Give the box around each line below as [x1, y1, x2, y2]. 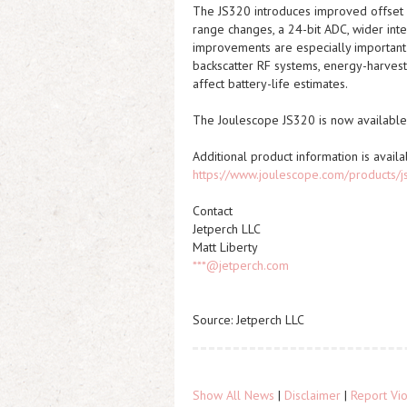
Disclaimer [284, 387, 341, 403]
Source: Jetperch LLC [193, 312, 304, 328]
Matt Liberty [193, 239, 258, 255]
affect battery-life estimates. [193, 75, 348, 92]
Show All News [193, 387, 274, 403]
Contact [193, 203, 233, 219]
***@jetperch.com [193, 257, 289, 273]
